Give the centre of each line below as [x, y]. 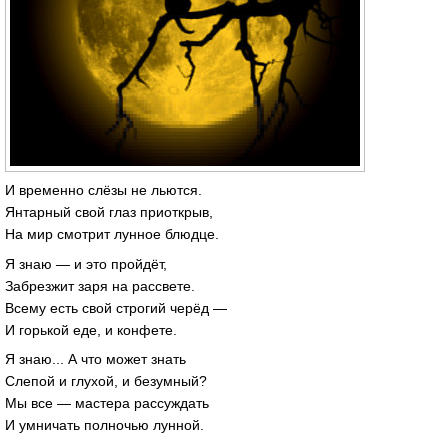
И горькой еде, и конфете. [91, 329]
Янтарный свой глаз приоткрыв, [109, 211]
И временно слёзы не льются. [103, 189]
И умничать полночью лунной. [104, 425]
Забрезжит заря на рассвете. [100, 285]
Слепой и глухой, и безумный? [106, 381]
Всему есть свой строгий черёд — [116, 307]
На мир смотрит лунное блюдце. [112, 233]
